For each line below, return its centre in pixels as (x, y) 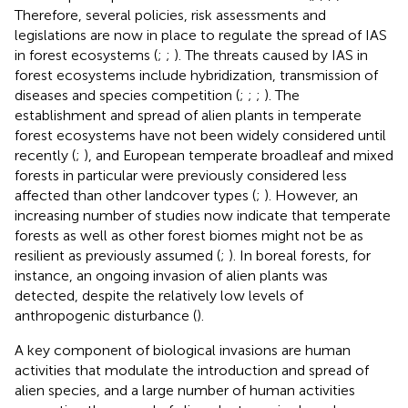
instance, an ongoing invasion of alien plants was (171, 275)
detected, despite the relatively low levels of (159, 295)
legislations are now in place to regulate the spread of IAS (201, 35)
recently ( (45, 155)
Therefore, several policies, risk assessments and (170, 15)
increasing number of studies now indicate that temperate (203, 215)
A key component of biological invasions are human (183, 350)
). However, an (311, 195)
